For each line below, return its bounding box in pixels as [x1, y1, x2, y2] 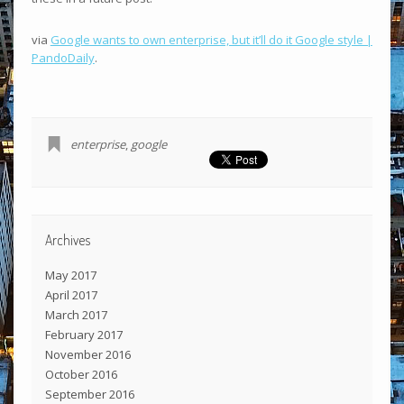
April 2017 [44, 286, 97, 303]
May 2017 [44, 266, 96, 283]
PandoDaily [31, 49, 95, 66]
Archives [44, 230, 90, 249]
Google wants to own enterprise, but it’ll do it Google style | [50, 31, 372, 48]
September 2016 [44, 385, 134, 402]
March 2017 [44, 306, 107, 323]
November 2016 [44, 345, 131, 363]
